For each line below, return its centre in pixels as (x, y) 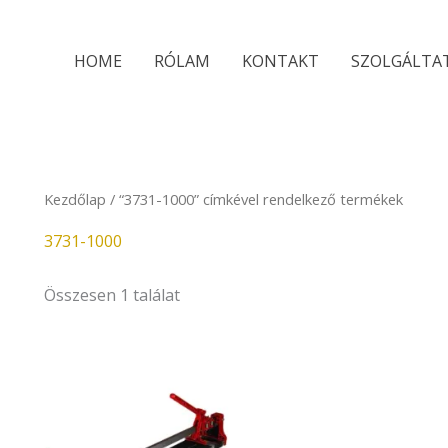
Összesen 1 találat (112, 294)
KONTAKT (280, 61)
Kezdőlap (75, 199)
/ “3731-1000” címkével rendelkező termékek (254, 199)
